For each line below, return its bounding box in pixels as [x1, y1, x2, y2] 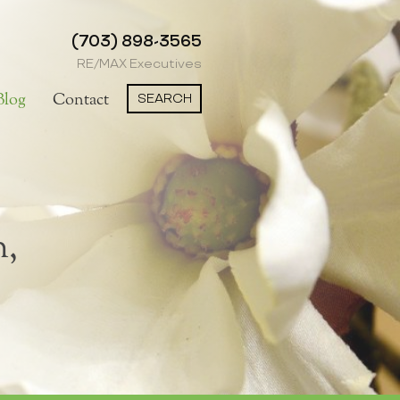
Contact [53, 92, 109, 108]
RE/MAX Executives [77, 56, 202, 71]
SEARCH [137, 91, 192, 106]
